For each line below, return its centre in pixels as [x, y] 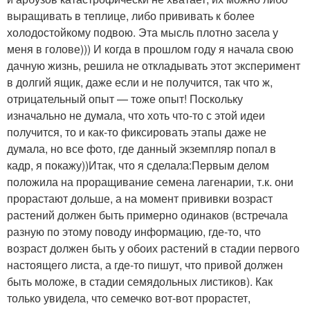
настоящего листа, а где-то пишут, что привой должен [145, 264]
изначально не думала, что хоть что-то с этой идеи [136, 115]
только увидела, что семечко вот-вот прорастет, [129, 298]
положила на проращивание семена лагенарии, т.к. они [150, 181]
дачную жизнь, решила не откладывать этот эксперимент [154, 65]
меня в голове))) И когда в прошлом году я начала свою [150, 48]
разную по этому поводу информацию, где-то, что [134, 231]
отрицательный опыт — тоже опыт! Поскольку [125, 98]
